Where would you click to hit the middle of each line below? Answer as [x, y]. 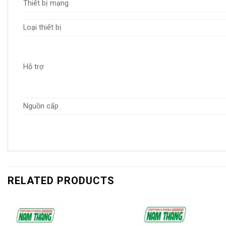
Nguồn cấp [41, 106]
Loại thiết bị [42, 27]
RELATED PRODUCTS [61, 180]
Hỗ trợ [33, 67]
